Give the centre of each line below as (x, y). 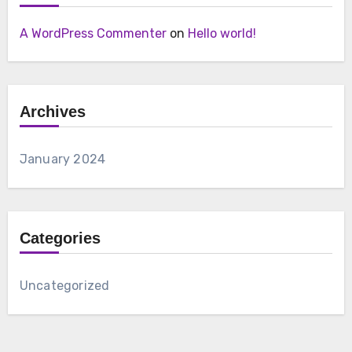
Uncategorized (64, 285)
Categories (60, 238)
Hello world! (222, 33)
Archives (52, 111)
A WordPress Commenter (93, 33)
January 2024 (62, 159)
